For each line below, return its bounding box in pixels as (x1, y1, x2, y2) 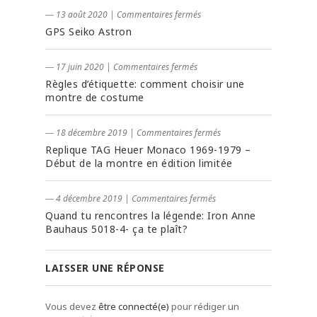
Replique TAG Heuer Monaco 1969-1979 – (45, 143, 251, 157)
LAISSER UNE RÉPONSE (45, 261, 165, 275)
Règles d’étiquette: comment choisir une (45, 77, 245, 91)
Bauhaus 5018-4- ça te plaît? (45, 222, 188, 236)
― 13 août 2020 (45, 8, 108, 21)
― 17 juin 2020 (45, 61, 104, 74)
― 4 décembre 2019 (45, 192, 122, 205)
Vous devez (45, 300, 98, 313)
